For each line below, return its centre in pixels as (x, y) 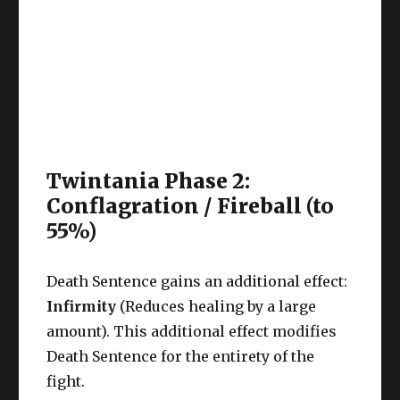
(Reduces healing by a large (217, 307)
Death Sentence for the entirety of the (181, 357)
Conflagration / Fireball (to (191, 206)
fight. (66, 382)
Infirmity (82, 307)
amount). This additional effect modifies (192, 332)
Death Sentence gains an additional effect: (197, 282)
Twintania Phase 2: (149, 181)
